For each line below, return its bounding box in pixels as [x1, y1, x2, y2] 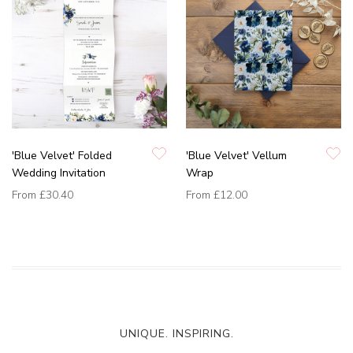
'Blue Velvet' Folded [12, 148, 112, 164]
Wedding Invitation [12, 165, 106, 181]
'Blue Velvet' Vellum [186, 148, 287, 164]
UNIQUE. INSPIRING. [119, 326, 234, 342]
